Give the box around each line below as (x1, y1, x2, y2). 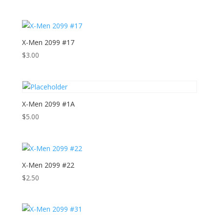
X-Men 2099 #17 (22, 38, 74, 47)
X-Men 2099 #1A (22, 99, 75, 109)
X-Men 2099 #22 (22, 160, 74, 170)
